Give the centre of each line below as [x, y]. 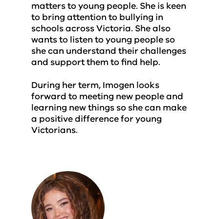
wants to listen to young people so [103, 40]
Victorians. [55, 130]
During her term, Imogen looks [95, 85]
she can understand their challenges [109, 51]
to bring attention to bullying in [97, 17]
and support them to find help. [96, 62]
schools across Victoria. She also [101, 28]
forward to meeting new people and [107, 96]
